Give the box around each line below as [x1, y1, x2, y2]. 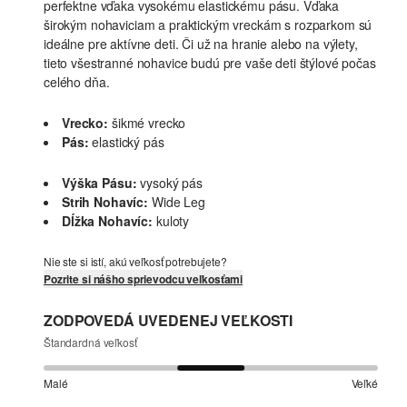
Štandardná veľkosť [44, 334, 137, 351]
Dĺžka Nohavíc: [62, 212, 153, 231]
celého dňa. [44, 73, 110, 92]
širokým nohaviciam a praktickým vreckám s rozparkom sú [44, 15, 372, 35]
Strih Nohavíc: [62, 193, 148, 212]
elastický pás [92, 133, 164, 152]
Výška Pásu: [62, 174, 137, 193]
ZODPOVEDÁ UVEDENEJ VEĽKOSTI [44, 310, 293, 332]
